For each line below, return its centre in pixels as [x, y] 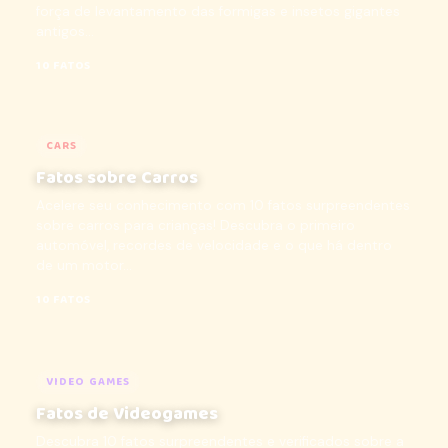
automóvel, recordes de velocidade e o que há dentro [214, 245]
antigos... [65, 31]
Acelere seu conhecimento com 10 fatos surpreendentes [223, 205]
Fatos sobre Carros [117, 178]
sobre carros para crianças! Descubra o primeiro [195, 225]
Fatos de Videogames [127, 414]
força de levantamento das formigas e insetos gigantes [218, 11]
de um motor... [84, 265]
